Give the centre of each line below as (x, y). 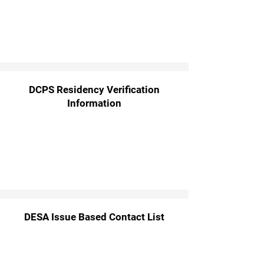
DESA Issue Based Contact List (94, 217)
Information (94, 103)
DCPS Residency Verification (94, 90)
